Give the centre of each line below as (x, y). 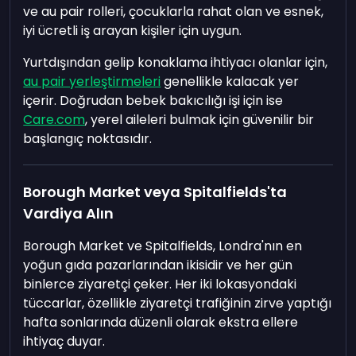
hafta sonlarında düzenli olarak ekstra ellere (161, 323)
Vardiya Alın (69, 214)
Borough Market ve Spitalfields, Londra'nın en (163, 246)
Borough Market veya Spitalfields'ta (155, 192)
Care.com (54, 120)
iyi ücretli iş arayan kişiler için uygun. (133, 31)
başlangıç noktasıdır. (88, 139)
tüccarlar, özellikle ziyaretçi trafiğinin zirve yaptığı (178, 304)
